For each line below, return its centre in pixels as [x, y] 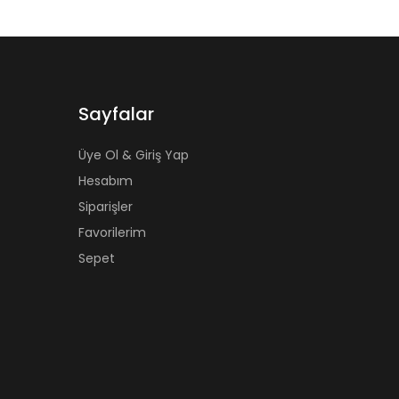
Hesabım [106, 181]
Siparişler [106, 207]
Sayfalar [116, 114]
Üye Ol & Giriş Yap [134, 155]
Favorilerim [112, 233]
